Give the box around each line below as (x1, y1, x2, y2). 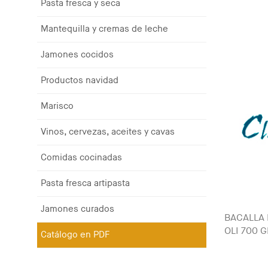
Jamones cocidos (41, 49, 114, 60)
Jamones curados (41, 203, 114, 215)
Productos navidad (41, 75, 118, 86)
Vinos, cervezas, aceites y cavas (41, 126, 175, 138)
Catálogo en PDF (41, 229, 110, 240)
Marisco (41, 100, 74, 112)
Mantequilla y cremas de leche (41, 23, 168, 35)
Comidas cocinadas (41, 152, 122, 163)
